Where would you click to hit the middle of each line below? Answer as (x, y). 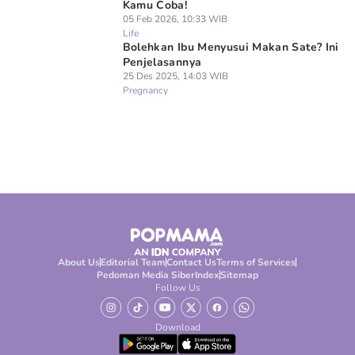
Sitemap (239, 275)
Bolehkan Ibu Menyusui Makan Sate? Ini (231, 47)
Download (177, 327)
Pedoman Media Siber (145, 275)
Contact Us (192, 262)
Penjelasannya (162, 62)
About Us (79, 262)
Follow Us (177, 288)
